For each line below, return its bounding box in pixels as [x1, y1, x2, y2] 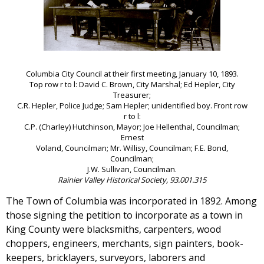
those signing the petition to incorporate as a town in [6, 209, 243, 222]
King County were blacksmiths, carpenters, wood [6, 223, 221, 236]
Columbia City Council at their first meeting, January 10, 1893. [25, 68, 239, 80]
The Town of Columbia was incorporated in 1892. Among [6, 194, 257, 208]
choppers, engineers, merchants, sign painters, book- [6, 237, 243, 250]
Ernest [120, 132, 144, 143]
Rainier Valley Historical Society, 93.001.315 [58, 174, 206, 186]
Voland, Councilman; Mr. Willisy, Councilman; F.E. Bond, [36, 143, 228, 154]
